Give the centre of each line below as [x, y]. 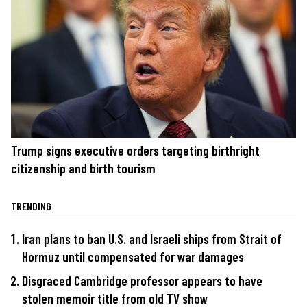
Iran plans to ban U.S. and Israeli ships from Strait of [152, 238]
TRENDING [31, 206]
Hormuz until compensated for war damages [133, 256]
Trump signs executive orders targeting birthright [135, 150]
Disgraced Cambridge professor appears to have [142, 281]
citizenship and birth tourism [83, 168]
